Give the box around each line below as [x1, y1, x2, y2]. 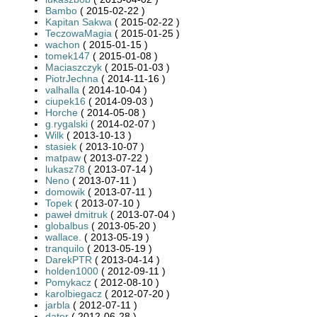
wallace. [45, 231, 81, 243]
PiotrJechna [45, 72, 98, 84]
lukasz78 [45, 163, 85, 175]
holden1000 [45, 265, 98, 277]
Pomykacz [45, 276, 91, 288]
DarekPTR [45, 253, 92, 265]
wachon [45, 38, 80, 50]
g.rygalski [45, 117, 88, 129]
